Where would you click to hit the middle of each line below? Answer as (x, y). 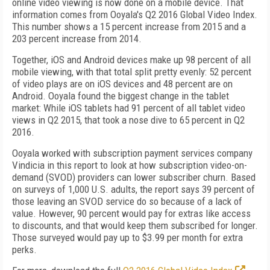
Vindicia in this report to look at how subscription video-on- (130, 165)
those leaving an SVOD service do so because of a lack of (127, 201)
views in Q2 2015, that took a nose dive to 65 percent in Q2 (128, 120)
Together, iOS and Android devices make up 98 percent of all (131, 60)
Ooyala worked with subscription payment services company (132, 153)
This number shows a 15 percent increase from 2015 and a (129, 27)
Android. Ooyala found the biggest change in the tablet (121, 96)
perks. (24, 250)
